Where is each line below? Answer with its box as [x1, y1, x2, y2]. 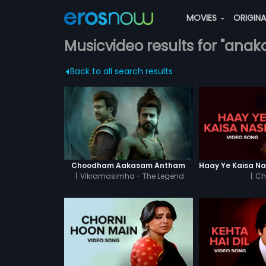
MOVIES [186, 12, 219, 24]
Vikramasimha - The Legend [80, 170, 185, 181]
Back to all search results [69, 65, 173, 77]
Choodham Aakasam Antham [71, 160, 186, 170]
